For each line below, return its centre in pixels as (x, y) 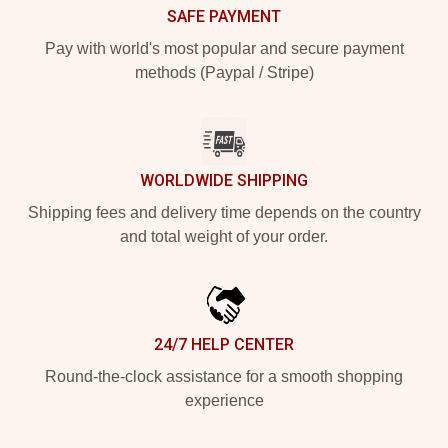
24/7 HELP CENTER (224, 344)
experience (224, 400)
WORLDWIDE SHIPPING (224, 180)
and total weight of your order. (224, 236)
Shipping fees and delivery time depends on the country (224, 212)
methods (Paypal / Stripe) (224, 72)
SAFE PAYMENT (224, 16)
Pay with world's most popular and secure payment (224, 48)
